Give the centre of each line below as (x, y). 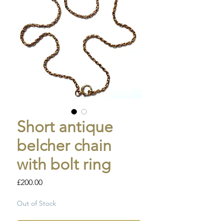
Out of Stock (37, 203)
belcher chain (64, 146)
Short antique (65, 127)
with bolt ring (64, 165)
